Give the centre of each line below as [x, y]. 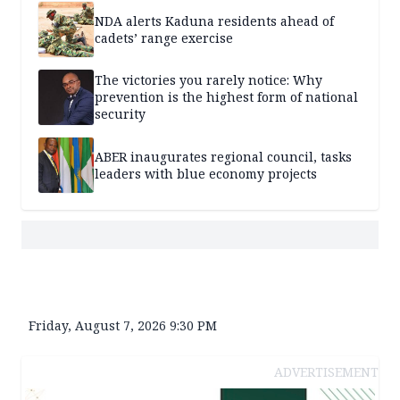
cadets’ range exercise [164, 37]
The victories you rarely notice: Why [208, 80]
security [120, 114]
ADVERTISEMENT [326, 371]
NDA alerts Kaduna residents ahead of [214, 21]
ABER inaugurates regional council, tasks [223, 156]
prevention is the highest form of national [226, 97]
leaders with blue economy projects [206, 173]
